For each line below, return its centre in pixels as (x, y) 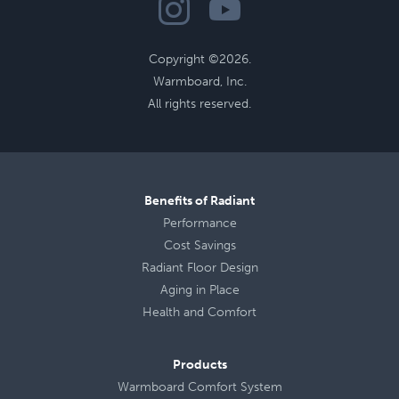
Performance (199, 223)
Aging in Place (199, 289)
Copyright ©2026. (199, 60)
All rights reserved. (199, 104)
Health (161, 312)
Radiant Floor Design (199, 267)
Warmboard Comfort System (199, 387)
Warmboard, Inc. (199, 82)
